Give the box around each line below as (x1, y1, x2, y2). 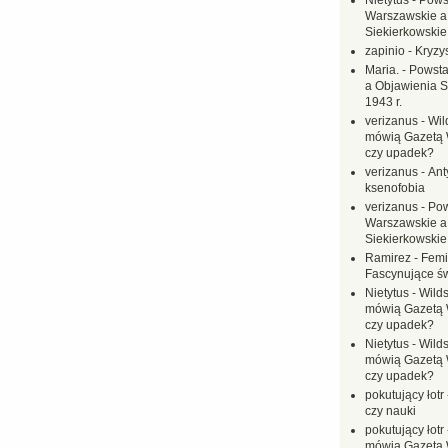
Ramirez (365, 251, 411, 265)
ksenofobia (365, 181, 425, 195)
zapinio (365, 44, 405, 58)
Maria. (365, 63, 399, 77)
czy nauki (365, 404, 416, 418)
